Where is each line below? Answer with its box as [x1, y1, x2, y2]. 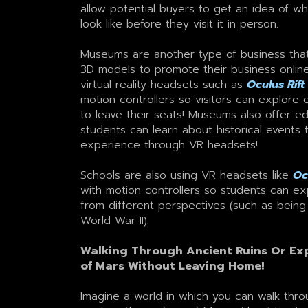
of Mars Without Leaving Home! [80, 257, 264, 274]
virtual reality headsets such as [80, 76, 247, 93]
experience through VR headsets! [80, 136, 258, 153]
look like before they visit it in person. [80, 15, 278, 32]
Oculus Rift [246, 76, 305, 93]
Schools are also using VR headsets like [80, 166, 293, 184]
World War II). [80, 212, 149, 229]
